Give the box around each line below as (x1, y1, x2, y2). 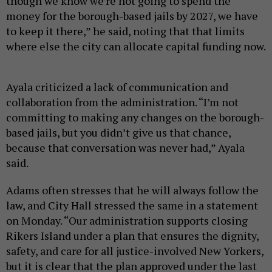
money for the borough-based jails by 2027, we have (6, 8, 258, 23)
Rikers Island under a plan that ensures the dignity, (6, 228, 259, 243)
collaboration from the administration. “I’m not (6, 94, 239, 109)
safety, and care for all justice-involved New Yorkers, (6, 243, 263, 258)
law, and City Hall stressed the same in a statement (6, 197, 258, 212)
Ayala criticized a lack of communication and (6, 79, 228, 94)
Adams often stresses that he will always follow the (6, 182, 259, 197)
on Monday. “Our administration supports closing (6, 212, 248, 228)
